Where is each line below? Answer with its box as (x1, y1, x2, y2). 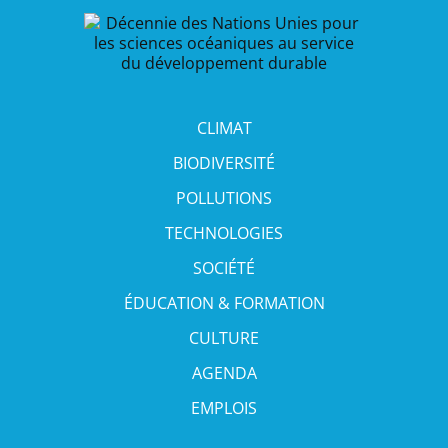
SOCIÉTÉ (193, 256, 255, 279)
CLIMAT (196, 116, 252, 139)
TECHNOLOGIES (165, 221, 283, 244)
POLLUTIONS (176, 186, 272, 209)
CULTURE (189, 326, 259, 349)
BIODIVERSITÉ (173, 151, 275, 174)
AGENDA (191, 361, 257, 384)
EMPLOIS (191, 396, 257, 419)
